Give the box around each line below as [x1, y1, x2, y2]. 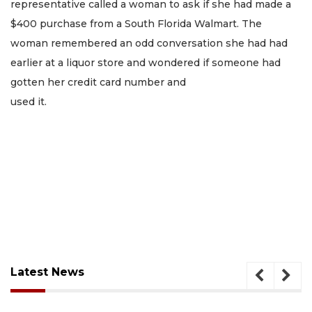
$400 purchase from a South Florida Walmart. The [10, 17, 262, 31]
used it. [10, 95, 47, 109]
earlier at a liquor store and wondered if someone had [10, 56, 281, 70]
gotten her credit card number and [10, 76, 186, 89]
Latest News [10, 265, 84, 279]
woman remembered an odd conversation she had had [10, 37, 288, 50]
